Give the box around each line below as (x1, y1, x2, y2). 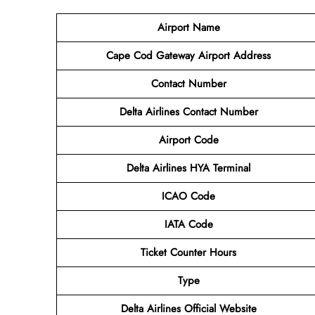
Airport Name (157, 19, 220, 35)
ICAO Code (162, 188, 215, 204)
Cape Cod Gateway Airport (106, 47, 230, 63)
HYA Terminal (190, 160, 250, 176)
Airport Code (158, 131, 219, 148)
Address (233, 47, 271, 63)
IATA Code (164, 216, 213, 232)
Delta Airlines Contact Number (119, 103, 258, 120)
